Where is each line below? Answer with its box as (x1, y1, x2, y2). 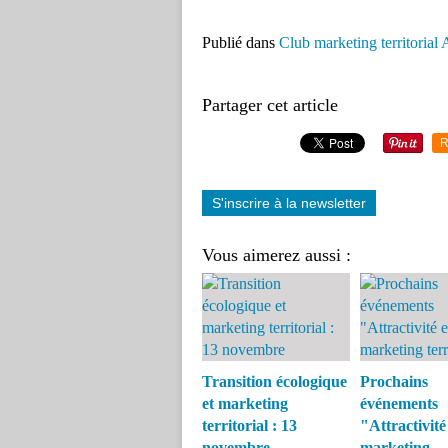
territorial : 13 (202, 417, 297, 434)
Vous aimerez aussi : (202, 245, 351, 265)
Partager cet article (202, 95, 338, 115)
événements (359, 395, 438, 412)
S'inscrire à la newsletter (212, 195, 366, 211)
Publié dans (202, 34, 275, 51)
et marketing (202, 395, 288, 412)
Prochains (359, 373, 428, 390)
